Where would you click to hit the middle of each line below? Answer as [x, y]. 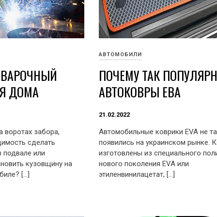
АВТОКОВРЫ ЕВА [140, 92]
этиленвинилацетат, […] [137, 175]
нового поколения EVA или [144, 164]
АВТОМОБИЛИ [120, 55]
